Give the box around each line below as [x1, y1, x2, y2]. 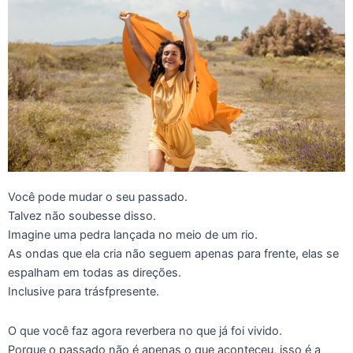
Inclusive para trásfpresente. [8, 284, 159, 299]
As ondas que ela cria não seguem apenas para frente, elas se [8, 247, 339, 261]
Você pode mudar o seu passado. [8, 190, 188, 204]
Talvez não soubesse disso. [8, 209, 156, 223]
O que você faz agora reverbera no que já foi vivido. [8, 323, 282, 338]
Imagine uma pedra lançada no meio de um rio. [8, 228, 258, 242]
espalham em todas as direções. [8, 266, 181, 280]
